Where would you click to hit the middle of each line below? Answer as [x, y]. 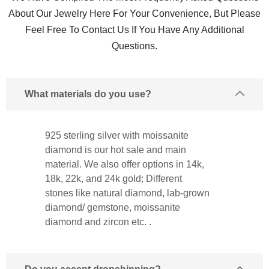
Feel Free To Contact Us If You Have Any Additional [134, 29]
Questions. [134, 46]
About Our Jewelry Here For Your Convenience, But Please [134, 13]
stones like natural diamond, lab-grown [127, 193]
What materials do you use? [88, 94]
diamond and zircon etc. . [98, 222]
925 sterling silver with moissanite [117, 135]
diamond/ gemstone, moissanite [113, 207]
